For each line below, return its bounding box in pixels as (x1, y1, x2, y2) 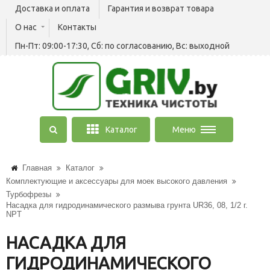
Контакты (58, 22, 96, 32)
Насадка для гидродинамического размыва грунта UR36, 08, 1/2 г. (6, 201, 248, 210)
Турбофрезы (6, 190, 51, 199)
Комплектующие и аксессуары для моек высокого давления (6, 177, 227, 186)
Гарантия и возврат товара (108, 4, 214, 13)
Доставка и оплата (15, 4, 90, 13)
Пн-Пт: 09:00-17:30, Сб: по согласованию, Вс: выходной (15, 41, 230, 51)
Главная (22, 163, 52, 172)
